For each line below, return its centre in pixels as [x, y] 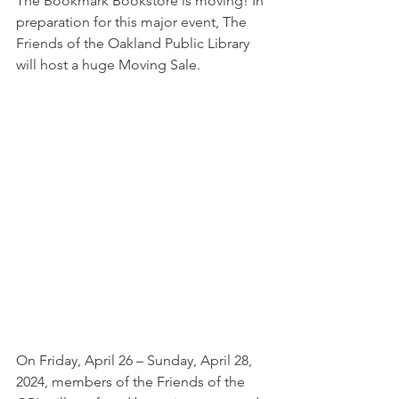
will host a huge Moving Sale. [110, 65]
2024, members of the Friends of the [132, 382]
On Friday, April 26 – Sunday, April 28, [136, 360]
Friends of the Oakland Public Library [134, 43]
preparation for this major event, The [133, 22]
